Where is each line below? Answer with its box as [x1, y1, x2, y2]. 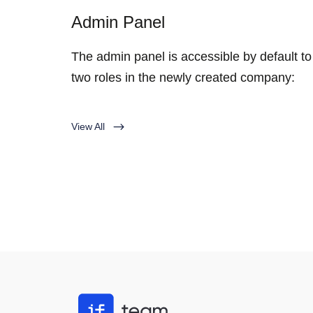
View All [71, 121, 108, 132]
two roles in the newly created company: [71, 71, 295, 85]
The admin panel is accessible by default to [71, 50, 312, 64]
